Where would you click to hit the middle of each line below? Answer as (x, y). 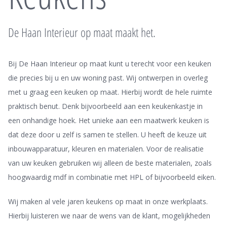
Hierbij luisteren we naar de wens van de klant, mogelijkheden (109, 216)
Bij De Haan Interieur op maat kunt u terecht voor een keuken (110, 64)
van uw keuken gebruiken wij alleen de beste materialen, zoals (110, 163)
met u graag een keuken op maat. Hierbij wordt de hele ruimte (110, 92)
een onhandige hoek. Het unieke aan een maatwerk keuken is (109, 120)
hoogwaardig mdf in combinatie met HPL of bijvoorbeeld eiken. (112, 177)
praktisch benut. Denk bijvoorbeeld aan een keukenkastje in (106, 106)
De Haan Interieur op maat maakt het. (82, 32)
